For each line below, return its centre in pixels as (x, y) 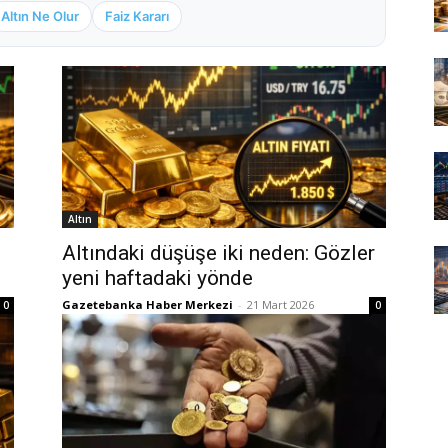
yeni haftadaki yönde (157, 278)
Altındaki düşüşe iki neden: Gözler (218, 253)
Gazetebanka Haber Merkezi (147, 305)
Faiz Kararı (137, 16)
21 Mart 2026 (280, 305)
